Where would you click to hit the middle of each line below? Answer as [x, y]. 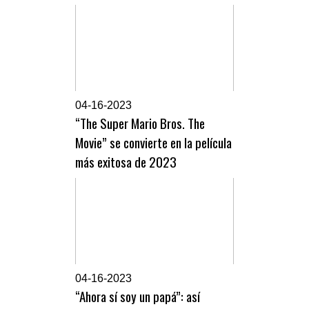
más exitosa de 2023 [126, 161]
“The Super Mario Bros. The [140, 122]
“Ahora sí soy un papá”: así [138, 296]
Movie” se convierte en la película [153, 142]
